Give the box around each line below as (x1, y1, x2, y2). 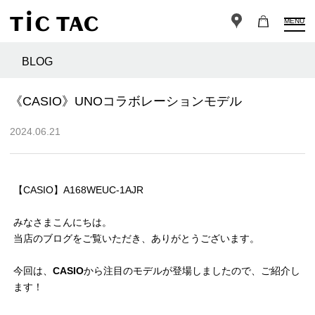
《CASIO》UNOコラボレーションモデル (10, 94, 242, 109)
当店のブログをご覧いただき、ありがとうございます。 (13, 233, 259, 245)
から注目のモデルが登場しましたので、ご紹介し (84, 265, 300, 277)
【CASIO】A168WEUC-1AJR (13, 184, 143, 196)
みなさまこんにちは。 (13, 217, 112, 229)
